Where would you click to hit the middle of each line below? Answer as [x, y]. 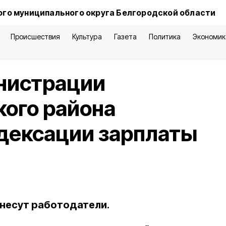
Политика [164, 37]
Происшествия [35, 37]
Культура [87, 37]
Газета [125, 37]
